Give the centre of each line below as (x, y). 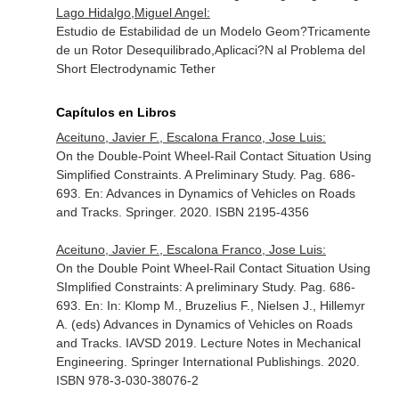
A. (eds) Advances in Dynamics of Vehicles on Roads (204, 324)
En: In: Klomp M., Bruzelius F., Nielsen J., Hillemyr (224, 305)
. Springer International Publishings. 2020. (241, 362)
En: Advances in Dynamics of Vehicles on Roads (220, 193)
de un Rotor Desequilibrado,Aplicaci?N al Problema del (210, 50)
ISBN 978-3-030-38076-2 (127, 380)
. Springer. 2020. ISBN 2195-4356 (213, 212)
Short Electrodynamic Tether (135, 69)
